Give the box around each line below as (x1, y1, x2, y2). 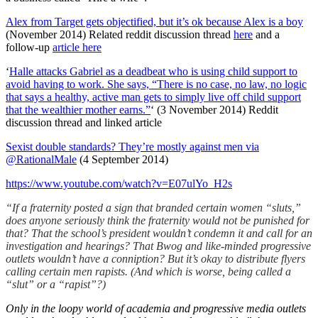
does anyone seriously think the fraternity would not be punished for (6, 214, 309, 226)
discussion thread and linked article (6, 116, 162, 128)
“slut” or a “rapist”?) (6, 278, 106, 290)
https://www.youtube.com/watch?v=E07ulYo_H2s (6, 177, 232, 190)
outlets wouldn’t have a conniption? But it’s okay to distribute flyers (6, 252, 305, 265)
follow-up (6, 40, 53, 53)
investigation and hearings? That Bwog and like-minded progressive (6, 239, 311, 252)
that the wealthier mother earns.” (6, 103, 150, 116)
